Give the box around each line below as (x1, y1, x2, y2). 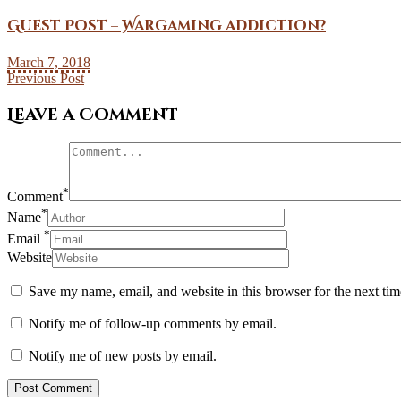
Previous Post (7, 70, 84, 86)
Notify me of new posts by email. (29, 347, 217, 363)
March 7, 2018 (7, 54, 90, 70)
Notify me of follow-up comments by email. (29, 315, 277, 331)
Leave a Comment (7, 103, 178, 126)
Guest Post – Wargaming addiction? (7, 15, 326, 36)
